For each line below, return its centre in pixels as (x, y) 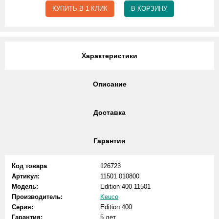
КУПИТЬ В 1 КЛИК (80, 9)
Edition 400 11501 (125, 186)
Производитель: (37, 197)
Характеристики (109, 56)
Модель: (25, 186)
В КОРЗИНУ (149, 9)
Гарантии (109, 141)
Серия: (22, 207)
